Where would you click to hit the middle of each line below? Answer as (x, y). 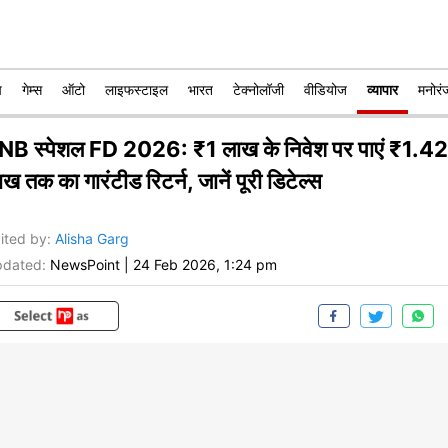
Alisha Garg (92, 239)
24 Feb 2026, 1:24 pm (205, 265)
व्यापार (382, 89)
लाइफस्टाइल (136, 89)
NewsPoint (85, 265)
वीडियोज (325, 89)
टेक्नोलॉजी (258, 89)
